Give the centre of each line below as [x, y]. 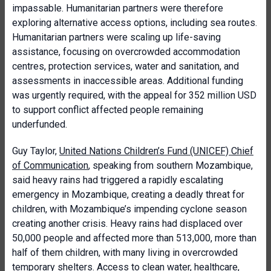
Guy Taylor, [36, 151]
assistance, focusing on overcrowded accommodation [126, 52]
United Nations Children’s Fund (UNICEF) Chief [156, 151]
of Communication [50, 165]
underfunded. [40, 124]
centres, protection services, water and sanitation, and [126, 66]
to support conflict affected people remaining [108, 110]
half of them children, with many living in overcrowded [125, 253]
